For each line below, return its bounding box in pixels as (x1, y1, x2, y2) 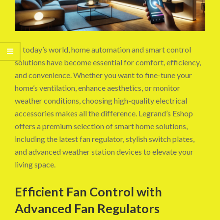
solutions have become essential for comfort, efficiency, (15, 57, 201, 67)
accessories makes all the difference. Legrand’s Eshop (15, 109, 193, 118)
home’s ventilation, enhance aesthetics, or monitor (15, 83, 180, 93)
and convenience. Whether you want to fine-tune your (15, 70, 192, 80)
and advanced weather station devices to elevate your (15, 147, 193, 157)
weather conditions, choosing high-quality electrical (15, 96, 187, 106)
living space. (15, 160, 55, 169)
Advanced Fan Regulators (15, 201, 160, 216)
